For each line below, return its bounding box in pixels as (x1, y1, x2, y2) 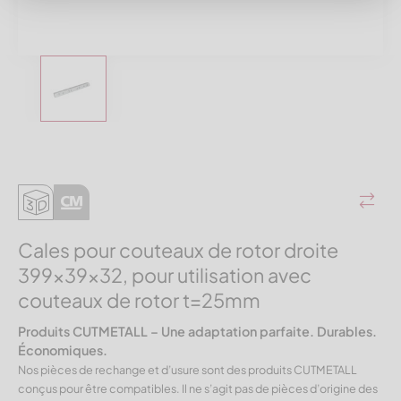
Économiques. (18, 342, 107, 359)
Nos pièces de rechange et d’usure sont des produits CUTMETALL (18, 363, 357, 378)
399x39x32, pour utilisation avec (18, 263, 311, 288)
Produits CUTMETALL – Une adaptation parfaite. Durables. (18, 323, 377, 340)
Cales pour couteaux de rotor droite (18, 238, 338, 263)
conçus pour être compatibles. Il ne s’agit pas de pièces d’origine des (18, 381, 378, 397)
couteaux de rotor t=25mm (18, 288, 260, 313)
